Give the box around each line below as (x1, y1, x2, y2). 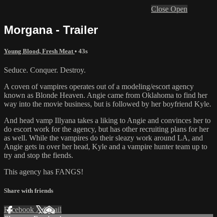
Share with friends (4, 187, 53, 195)
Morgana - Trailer (4, 23, 98, 36)
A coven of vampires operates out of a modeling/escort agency (4, 82, 194, 91)
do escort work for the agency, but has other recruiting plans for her (4, 125, 209, 134)
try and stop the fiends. (4, 151, 73, 160)
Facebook (4, 205, 36, 214)
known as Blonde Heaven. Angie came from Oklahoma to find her (4, 91, 207, 100)
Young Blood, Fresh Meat (4, 47, 75, 55)
